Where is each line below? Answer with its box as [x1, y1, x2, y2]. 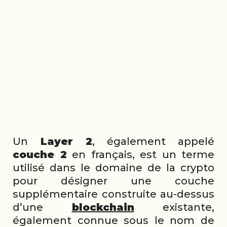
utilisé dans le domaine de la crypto [13, 161, 214, 174]
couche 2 [13, 148, 67, 161]
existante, [134, 201, 214, 213]
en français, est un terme [66, 148, 214, 161]
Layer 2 [28, 135, 92, 147]
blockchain [71, 201, 134, 213]
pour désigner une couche [13, 174, 214, 187]
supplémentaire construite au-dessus [13, 187, 214, 200]
